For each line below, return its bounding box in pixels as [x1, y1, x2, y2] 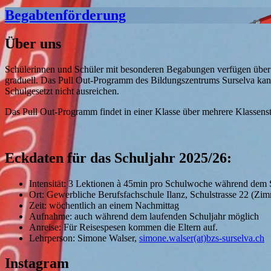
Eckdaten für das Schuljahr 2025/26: [5, 149, 232, 166]
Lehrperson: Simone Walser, [29, 232, 139, 243]
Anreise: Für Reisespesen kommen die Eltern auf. [29, 221, 218, 232]
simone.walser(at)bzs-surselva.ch [139, 232, 264, 243]
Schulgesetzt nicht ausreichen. [5, 85, 119, 96]
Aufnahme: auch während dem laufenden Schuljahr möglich [29, 211, 259, 221]
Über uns [5, 35, 61, 51]
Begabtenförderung [5, 7, 126, 23]
